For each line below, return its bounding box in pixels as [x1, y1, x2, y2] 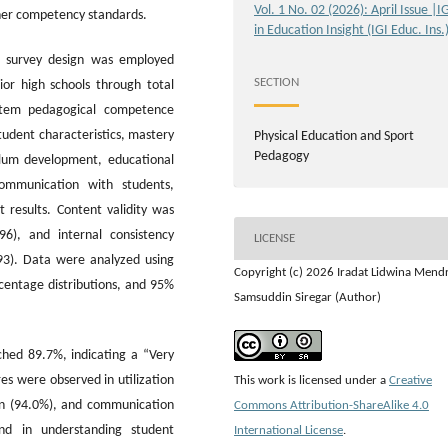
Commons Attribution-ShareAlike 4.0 [234, 399, 429, 413]
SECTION [254, 75, 299, 89]
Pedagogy [254, 149, 309, 165]
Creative [389, 374, 432, 388]
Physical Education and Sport [254, 129, 414, 145]
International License [234, 424, 343, 438]
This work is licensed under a [234, 374, 389, 388]
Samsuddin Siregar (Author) [234, 291, 381, 305]
